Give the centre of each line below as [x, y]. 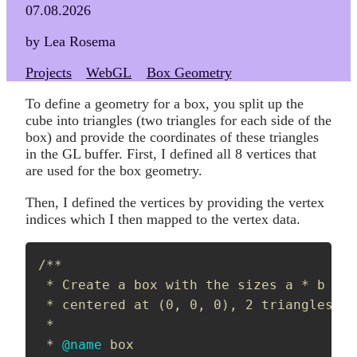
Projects [49, 73]
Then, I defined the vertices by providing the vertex [175, 202]
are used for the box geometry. [114, 171]
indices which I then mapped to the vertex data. [163, 219]
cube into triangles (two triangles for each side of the [178, 121]
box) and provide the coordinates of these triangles [172, 137]
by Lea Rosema [71, 41]
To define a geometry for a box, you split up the [165, 104]
